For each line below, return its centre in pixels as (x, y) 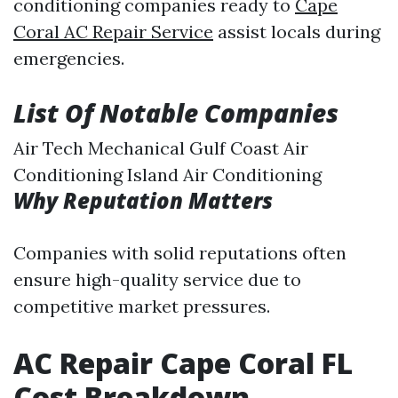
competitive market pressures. (142, 306)
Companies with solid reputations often (180, 253)
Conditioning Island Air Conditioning (167, 175)
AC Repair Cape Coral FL (183, 363)
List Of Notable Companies (176, 113)
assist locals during (297, 32)
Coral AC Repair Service (113, 32)
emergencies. (69, 59)
